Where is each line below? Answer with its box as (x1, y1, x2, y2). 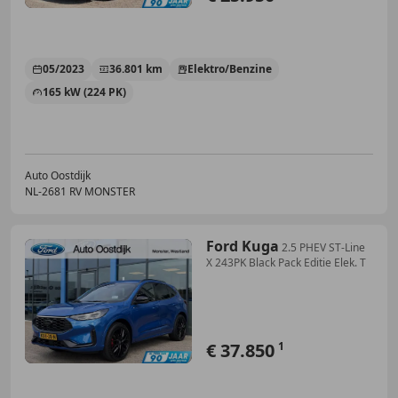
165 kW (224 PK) (43, 84, 126, 99)
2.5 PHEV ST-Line (282, 239, 365, 255)
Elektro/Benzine (187, 60, 272, 76)
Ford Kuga (206, 235, 279, 256)
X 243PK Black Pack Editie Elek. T (206, 254, 366, 270)
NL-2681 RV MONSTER (25, 183, 135, 199)
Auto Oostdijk (25, 167, 91, 183)
